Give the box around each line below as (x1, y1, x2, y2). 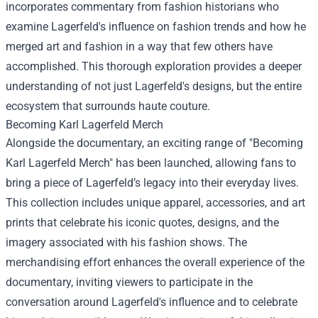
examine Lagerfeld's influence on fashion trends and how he (6, 20, 306, 33)
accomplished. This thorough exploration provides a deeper (6, 60, 302, 73)
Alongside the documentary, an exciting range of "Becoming (6, 136, 303, 150)
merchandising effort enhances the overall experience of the (6, 256, 305, 269)
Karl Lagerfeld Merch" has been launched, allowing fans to (6, 156, 296, 170)
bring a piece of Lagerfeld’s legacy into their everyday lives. (6, 176, 299, 190)
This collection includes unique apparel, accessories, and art (6, 196, 305, 209)
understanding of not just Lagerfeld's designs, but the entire (6, 79, 302, 93)
